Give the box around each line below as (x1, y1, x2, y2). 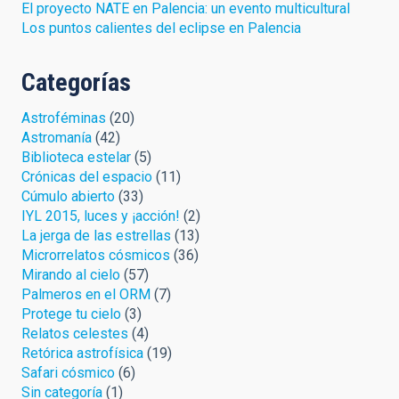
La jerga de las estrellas (21, 226, 171, 244)
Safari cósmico (21, 363, 115, 381)
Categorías (21, 67, 131, 97)
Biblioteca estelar (21, 148, 131, 166)
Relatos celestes (21, 324, 128, 342)
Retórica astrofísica (21, 344, 143, 362)
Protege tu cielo (21, 305, 121, 322)
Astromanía (21, 128, 92, 146)
